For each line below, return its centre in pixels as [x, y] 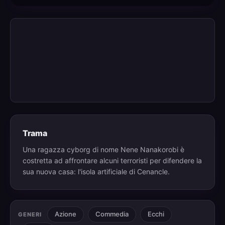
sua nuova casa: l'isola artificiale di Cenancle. [96, 172]
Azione [66, 214]
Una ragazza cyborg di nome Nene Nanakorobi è [103, 150]
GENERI [30, 214]
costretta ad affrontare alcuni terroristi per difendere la [112, 161]
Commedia [112, 214]
